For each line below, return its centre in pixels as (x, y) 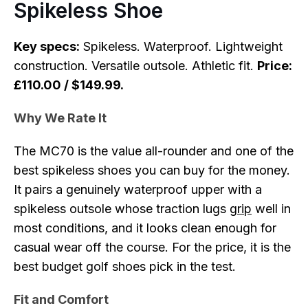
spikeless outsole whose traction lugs (122, 209)
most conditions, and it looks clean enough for (145, 228)
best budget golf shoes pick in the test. (125, 266)
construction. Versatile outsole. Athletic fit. (135, 66)
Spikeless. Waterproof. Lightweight (181, 46)
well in (271, 209)
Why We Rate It (60, 118)
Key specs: (47, 46)
